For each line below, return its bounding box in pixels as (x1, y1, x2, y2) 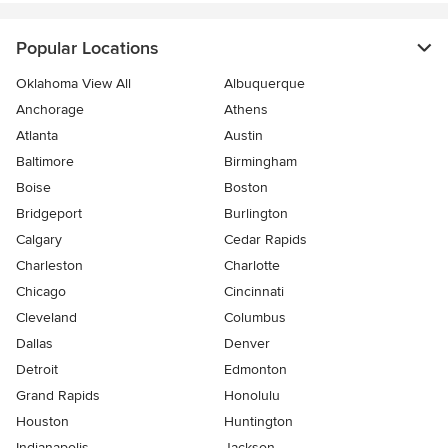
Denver (224, 335, 270, 353)
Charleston (16, 257, 83, 275)
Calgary (16, 231, 62, 249)
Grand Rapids (16, 387, 100, 405)
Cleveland (16, 309, 77, 327)
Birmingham (224, 153, 297, 171)
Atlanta (16, 127, 58, 145)
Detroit (16, 361, 58, 379)
